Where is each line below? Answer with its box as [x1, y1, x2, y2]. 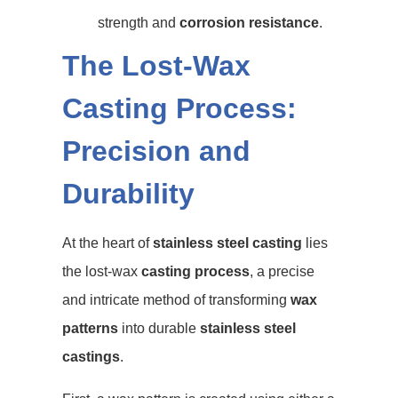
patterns [62, 321, 118, 336]
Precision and [62, 135, 251, 167]
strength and [98, 15, 179, 30]
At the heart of [62, 235, 153, 251]
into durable [118, 321, 200, 336]
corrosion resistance [179, 15, 319, 30]
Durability [62, 178, 195, 210]
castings [62, 349, 120, 364]
